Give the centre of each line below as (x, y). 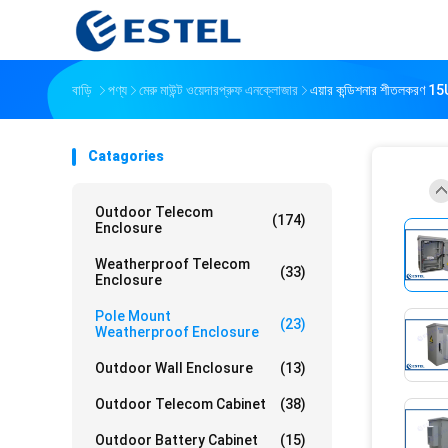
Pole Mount (133, 316)
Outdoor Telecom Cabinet (180, 404)
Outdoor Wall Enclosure (174, 368)
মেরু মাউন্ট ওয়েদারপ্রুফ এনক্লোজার (218, 90)
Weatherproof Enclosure (177, 332)
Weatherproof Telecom (172, 264)
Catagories (126, 156)
